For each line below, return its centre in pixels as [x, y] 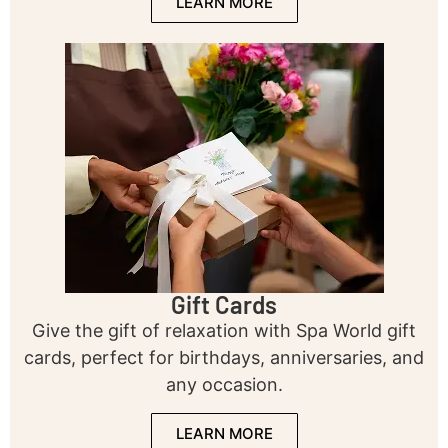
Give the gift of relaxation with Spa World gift [224, 331]
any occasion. [224, 385]
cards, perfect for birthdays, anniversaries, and [224, 358]
